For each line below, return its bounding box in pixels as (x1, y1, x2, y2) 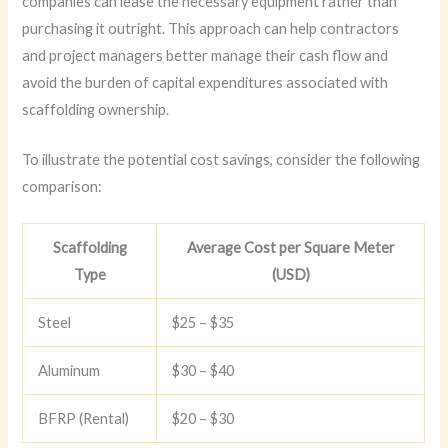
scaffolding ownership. (22, 100, 170, 118)
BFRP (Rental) (38, 410, 130, 428)
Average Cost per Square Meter (186, 239, 395, 257)
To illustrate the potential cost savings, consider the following (22, 150, 421, 168)
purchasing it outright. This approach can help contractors (22, 19, 400, 37)
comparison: (22, 177, 103, 195)
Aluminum (38, 362, 101, 380)
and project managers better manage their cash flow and (22, 46, 389, 64)
